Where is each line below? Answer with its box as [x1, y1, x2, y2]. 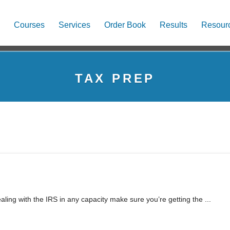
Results [160, 21, 187, 29]
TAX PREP [74, 71, 156, 85]
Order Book [104, 21, 146, 29]
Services [59, 21, 90, 29]
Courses [14, 21, 45, 29]
